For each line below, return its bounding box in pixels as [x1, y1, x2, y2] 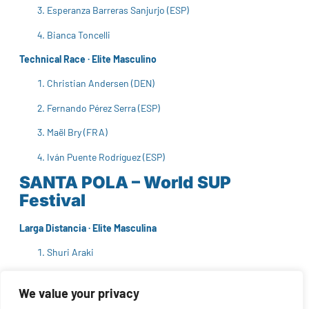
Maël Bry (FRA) [47, 126, 108, 139]
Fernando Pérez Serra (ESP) [47, 101, 160, 114]
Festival [19, 190, 86, 210]
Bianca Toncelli [47, 28, 110, 41]
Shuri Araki [47, 246, 94, 259]
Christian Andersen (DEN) [47, 77, 154, 90]
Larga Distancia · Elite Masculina [19, 221, 157, 234]
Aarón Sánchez [47, 270, 110, 283]
